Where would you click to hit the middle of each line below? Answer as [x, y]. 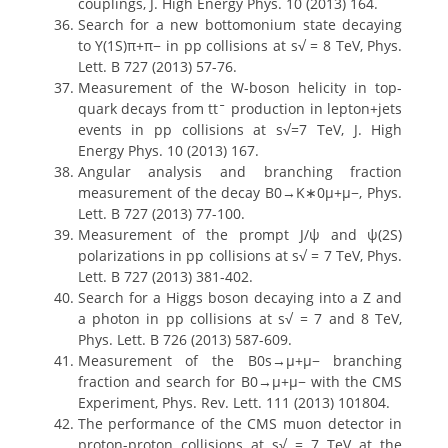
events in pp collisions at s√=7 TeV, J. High [240, 129]
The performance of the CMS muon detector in [240, 423]
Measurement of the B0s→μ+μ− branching [240, 360]
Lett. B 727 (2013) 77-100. [161, 213]
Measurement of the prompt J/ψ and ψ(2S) [240, 234]
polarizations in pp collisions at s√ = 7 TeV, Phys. [240, 255]
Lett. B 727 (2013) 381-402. [165, 276]
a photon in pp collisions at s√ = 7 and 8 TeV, [240, 318]
